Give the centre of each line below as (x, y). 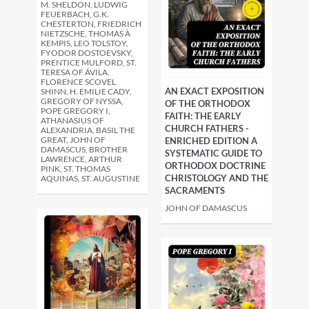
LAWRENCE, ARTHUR (81, 159)
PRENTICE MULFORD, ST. (89, 62)
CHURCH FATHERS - (207, 129)
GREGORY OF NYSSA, (82, 101)
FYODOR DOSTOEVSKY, (87, 53)
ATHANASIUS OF (72, 120)
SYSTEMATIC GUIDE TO (213, 153)
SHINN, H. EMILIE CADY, (86, 91)
